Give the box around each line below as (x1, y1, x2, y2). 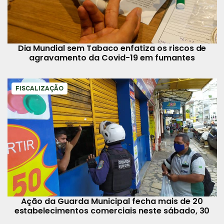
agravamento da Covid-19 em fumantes (28, 52, 195, 64)
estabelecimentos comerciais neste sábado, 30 (14, 205, 210, 217)
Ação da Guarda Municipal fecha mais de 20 (21, 195, 203, 207)
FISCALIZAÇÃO (15, 84, 63, 93)
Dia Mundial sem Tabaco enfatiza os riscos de (17, 42, 206, 54)
